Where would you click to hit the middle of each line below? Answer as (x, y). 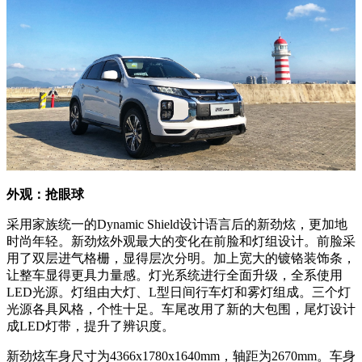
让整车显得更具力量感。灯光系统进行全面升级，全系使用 (175, 276)
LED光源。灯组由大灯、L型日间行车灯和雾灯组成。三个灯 (179, 293)
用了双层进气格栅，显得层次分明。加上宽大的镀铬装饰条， (181, 259)
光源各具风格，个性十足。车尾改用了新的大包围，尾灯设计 (181, 309)
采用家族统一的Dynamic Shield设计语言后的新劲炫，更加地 (177, 225)
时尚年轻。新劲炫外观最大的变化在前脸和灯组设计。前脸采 (181, 242)
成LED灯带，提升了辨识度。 (90, 326)
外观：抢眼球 (45, 195)
